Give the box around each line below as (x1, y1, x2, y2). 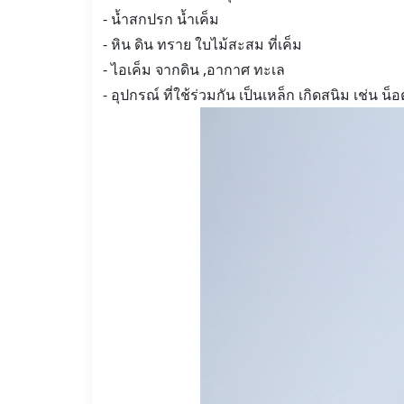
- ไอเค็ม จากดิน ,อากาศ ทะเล (103, 60, 285, 79)
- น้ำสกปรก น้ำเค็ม (103, 9, 219, 29)
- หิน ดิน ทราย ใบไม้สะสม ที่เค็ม (103, 34, 302, 54)
